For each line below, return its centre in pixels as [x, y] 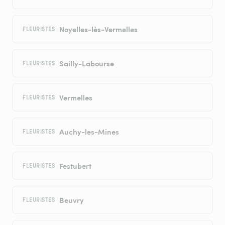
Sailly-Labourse [86, 63]
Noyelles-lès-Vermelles [98, 29]
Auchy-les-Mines [89, 132]
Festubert [75, 166]
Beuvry [71, 200]
